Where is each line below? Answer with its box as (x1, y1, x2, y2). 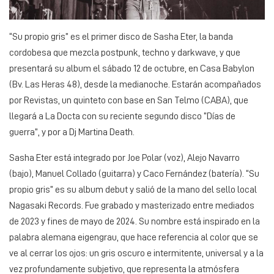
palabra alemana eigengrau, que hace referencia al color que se (9, 232, 258, 242)
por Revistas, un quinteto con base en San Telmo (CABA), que (9, 95, 248, 105)
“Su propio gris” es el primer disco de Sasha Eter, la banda (9, 31, 233, 42)
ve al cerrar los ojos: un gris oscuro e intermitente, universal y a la (9, 248, 264, 258)
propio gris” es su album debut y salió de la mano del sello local (9, 184, 257, 194)
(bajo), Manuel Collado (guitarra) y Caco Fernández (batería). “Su (9, 168, 259, 179)
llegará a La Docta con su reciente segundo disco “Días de (9, 111, 235, 121)
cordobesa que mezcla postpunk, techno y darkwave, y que (9, 47, 240, 57)
